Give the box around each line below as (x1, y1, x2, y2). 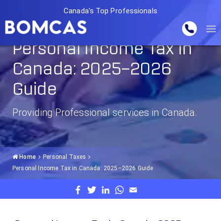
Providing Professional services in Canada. (12, 107, 198, 118)
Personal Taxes (43, 153, 86, 161)
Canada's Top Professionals (64, 6, 157, 15)
